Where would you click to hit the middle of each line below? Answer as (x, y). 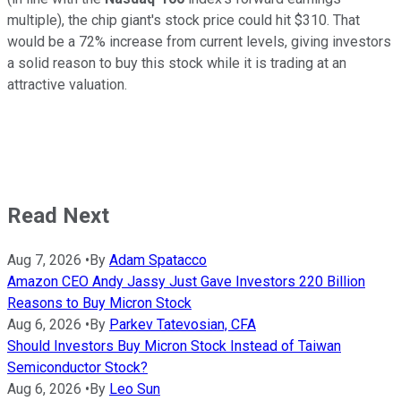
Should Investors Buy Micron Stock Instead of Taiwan (174, 346)
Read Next (58, 215)
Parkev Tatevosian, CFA (183, 324)
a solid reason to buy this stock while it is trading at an (177, 63)
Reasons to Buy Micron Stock (99, 303)
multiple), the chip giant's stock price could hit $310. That (183, 20)
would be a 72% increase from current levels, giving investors (199, 41)
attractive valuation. (67, 84)
